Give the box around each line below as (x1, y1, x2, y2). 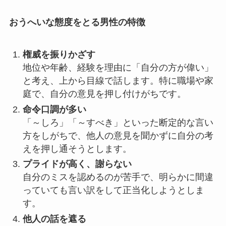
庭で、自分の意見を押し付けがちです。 (22, 89, 186, 99)
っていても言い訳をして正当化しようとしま (22, 185, 204, 196)
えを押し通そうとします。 (22, 143, 132, 154)
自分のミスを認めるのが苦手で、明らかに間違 (22, 172, 213, 183)
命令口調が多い (22, 104, 86, 115)
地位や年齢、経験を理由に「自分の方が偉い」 (22, 63, 213, 73)
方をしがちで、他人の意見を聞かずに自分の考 (22, 130, 213, 141)
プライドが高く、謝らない (22, 159, 132, 169)
